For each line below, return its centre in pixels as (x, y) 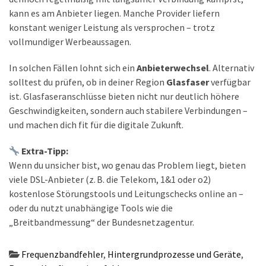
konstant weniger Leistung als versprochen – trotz (112, 28)
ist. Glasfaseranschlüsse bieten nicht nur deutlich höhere (124, 96)
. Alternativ (232, 68)
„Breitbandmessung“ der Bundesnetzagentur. (102, 222)
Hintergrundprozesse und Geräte (174, 254)
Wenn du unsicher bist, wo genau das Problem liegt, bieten (127, 165)
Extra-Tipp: (44, 151)
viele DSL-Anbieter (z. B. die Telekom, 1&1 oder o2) (110, 180)
